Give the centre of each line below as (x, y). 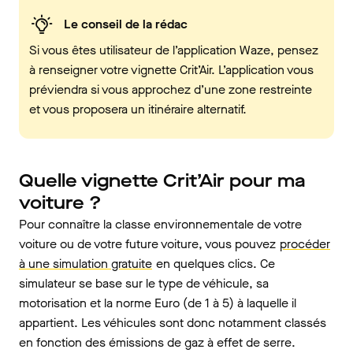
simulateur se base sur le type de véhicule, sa (144, 283)
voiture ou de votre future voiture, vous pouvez (149, 243)
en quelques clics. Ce (214, 263)
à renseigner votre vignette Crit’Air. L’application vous (171, 69)
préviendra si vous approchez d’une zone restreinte (171, 89)
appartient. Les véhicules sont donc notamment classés (173, 322)
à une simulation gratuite (85, 263)
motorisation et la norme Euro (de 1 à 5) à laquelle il (158, 303)
